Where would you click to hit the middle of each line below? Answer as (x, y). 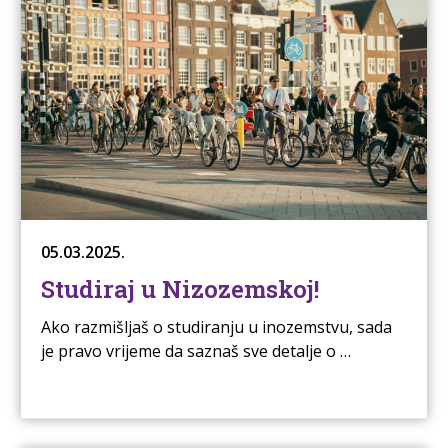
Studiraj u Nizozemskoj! (179, 289)
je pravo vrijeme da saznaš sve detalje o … (195, 351)
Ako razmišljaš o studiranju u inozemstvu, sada (216, 327)
